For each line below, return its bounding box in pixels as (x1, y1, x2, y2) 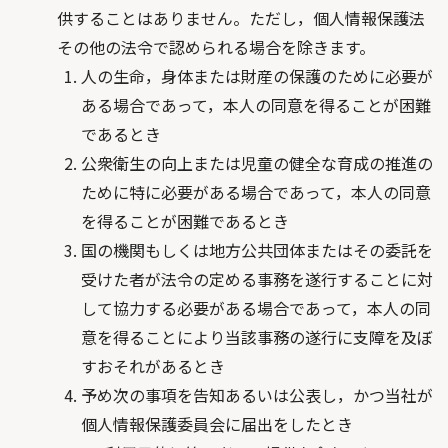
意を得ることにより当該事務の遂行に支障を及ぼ (80, 325, 433, 349)
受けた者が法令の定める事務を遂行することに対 (80, 267, 433, 291)
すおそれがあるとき (80, 354, 225, 378)
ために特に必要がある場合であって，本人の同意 (80, 180, 431, 204)
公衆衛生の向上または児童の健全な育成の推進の (80, 151, 433, 175)
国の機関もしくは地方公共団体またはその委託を (80, 238, 433, 262)
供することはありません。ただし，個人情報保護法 (56, 6, 425, 30)
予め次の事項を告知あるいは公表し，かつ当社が (80, 383, 433, 407)
